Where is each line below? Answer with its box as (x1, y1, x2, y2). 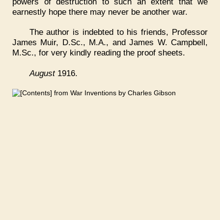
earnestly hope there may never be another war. (12, 6, 188, 17)
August (29, 68, 55, 79)
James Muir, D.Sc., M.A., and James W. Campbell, (12, 37, 208, 48)
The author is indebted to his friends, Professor (29, 27, 208, 37)
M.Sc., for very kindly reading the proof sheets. (12, 48, 185, 58)
